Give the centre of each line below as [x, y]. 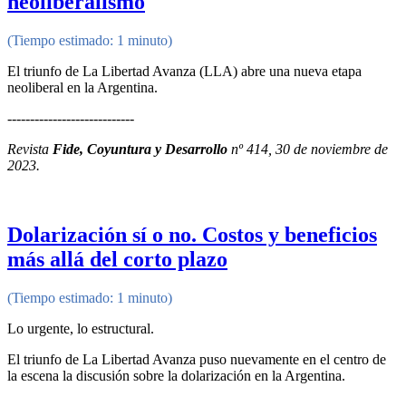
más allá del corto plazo [117, 259]
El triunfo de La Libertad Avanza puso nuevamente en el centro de [197, 359]
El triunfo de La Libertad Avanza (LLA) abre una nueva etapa [184, 71]
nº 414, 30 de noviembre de [308, 149]
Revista [30, 149]
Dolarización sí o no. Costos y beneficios [192, 234]
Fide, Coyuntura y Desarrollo [140, 149]
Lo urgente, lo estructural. [81, 328]
